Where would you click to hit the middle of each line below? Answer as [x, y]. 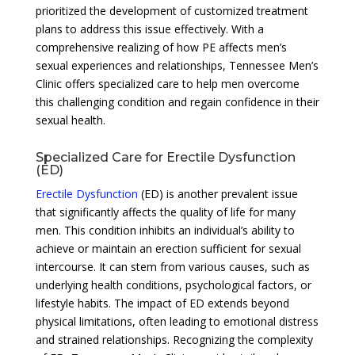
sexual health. [70, 120]
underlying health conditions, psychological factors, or [173, 284]
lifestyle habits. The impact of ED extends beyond [162, 303]
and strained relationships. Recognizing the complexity [174, 339]
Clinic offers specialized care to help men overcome [167, 83]
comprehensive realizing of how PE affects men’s [161, 47]
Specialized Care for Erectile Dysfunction [165, 157]
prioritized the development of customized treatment [172, 10]
